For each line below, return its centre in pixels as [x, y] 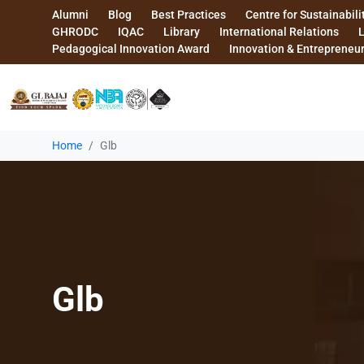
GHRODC [75, 32]
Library [182, 32]
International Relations [279, 32]
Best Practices [188, 15]
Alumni [70, 15]
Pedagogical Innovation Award [131, 49]
